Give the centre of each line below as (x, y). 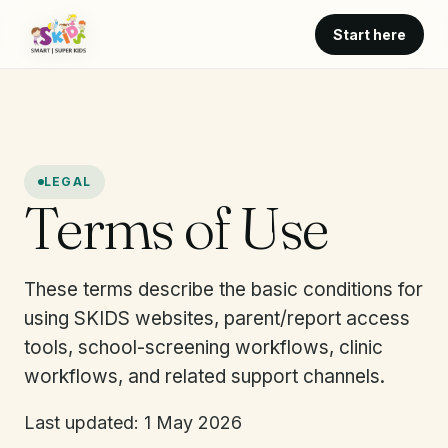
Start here (369, 34)
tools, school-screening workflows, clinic (203, 347)
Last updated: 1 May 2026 (133, 422)
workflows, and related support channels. (204, 376)
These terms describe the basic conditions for (223, 289)
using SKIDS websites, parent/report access (217, 318)
